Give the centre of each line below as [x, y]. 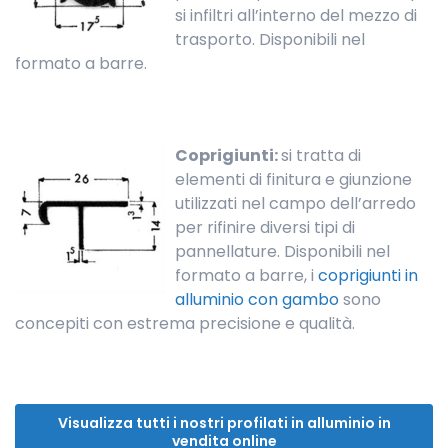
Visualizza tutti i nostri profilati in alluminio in [224, 423]
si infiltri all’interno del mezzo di [296, 16]
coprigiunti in [368, 276]
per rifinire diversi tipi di [265, 228]
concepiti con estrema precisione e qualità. [185, 324]
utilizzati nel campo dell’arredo [295, 204]
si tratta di [321, 156]
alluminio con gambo [257, 300]
